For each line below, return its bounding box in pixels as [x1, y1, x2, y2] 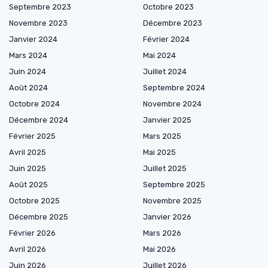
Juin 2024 [9, 66, 46, 76]
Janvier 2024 [9, 34, 57, 44]
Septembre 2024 [143, 83, 205, 92]
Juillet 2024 [143, 66, 187, 76]
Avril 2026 [9, 244, 46, 254]
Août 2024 [9, 83, 48, 92]
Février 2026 [9, 228, 56, 237]
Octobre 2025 [9, 196, 60, 205]
